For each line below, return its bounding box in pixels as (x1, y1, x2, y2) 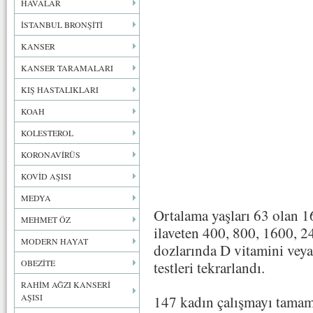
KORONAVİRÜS (21, 149, 80, 160)
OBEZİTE (21, 257, 55, 268)
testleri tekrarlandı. (154, 258, 265, 278)
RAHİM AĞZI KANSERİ (21, 279, 110, 290)
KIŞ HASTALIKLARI (21, 84, 99, 95)
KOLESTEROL (21, 127, 73, 138)
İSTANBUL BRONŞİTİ (21, 19, 103, 30)
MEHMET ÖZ (21, 214, 71, 225)
